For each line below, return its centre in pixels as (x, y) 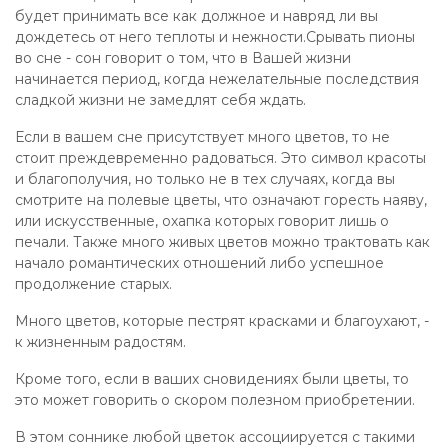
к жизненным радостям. (100, 342)
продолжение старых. (93, 284)
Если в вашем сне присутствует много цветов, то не (202, 137)
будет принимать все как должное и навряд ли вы (196, 16)
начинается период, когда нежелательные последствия (217, 79)
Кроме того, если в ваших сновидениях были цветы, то (212, 379)
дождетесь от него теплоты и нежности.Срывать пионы (215, 37)
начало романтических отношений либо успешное (199, 263)
